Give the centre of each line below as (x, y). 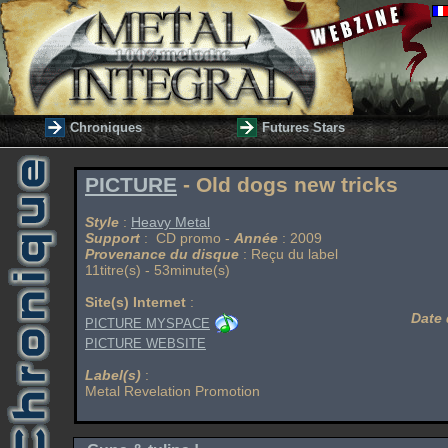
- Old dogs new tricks (287, 185)
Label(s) (113, 375)
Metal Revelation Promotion (172, 391)
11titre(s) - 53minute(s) (157, 270)
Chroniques (106, 127)
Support (112, 238)
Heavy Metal (170, 222)
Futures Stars (303, 127)
